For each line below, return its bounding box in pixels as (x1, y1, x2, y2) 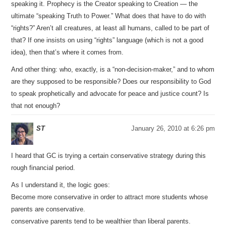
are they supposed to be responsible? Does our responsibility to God (11, 78, 211, 85)
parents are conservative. (11, 205, 86, 213)
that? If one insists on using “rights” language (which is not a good (11, 36, 204, 44)
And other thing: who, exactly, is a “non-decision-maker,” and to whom (11, 66, 215, 73)
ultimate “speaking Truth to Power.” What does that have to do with (11, 12, 206, 20)
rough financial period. (11, 164, 76, 172)
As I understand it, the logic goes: (11, 181, 110, 189)
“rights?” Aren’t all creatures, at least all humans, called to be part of (11, 24, 210, 32)
